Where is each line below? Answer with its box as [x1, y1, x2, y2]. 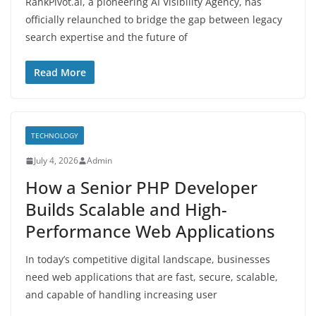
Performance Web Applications [25, 219, 275, 243]
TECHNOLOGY [31, 130, 78, 140]
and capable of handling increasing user [25, 288, 217, 301]
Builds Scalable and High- [25, 197, 227, 221]
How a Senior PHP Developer [25, 176, 257, 199]
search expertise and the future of [25, 30, 188, 44]
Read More [34, 66, 86, 79]
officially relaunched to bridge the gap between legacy [25, 13, 282, 26]
